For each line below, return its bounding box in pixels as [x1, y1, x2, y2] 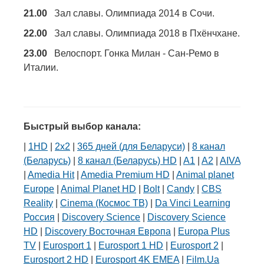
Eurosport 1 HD [98, 240, 163, 251]
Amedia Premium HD [81, 170, 170, 180]
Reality [24, 198, 53, 209]
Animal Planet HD [61, 184, 136, 194]
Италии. [24, 62, 58, 73]
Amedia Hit [28, 170, 74, 180]
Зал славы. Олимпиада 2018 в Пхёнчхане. [47, 28, 240, 39]
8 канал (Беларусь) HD [78, 156, 177, 166]
